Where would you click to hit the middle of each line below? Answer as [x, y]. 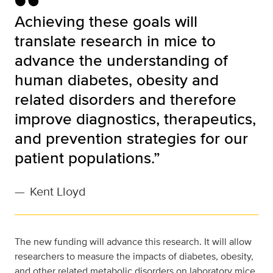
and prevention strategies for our [131, 138]
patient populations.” [87, 158]
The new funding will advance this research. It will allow [133, 242]
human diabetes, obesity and [117, 80]
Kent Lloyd [58, 191]
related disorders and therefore [126, 99]
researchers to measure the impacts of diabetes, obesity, [134, 256]
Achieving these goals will [106, 21]
